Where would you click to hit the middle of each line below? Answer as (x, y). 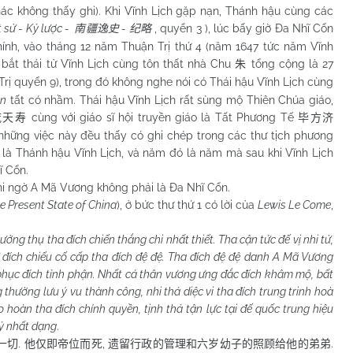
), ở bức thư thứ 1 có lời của (187, 204)
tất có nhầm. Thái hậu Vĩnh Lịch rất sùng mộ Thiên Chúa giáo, (170, 100)
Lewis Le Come (294, 204)
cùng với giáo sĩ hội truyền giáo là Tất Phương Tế (163, 117)
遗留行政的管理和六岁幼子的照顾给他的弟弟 (219, 344)
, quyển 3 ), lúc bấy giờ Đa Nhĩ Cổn (243, 28)
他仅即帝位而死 (63, 344)
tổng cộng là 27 (292, 63)
